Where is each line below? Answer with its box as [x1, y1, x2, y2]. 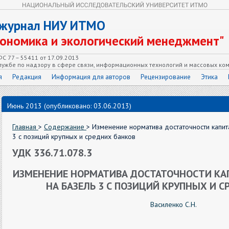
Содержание [44, 122, 86, 131]
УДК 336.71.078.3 [12, 146, 92, 159]
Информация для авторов [52, 73, 130, 81]
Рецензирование [141, 73, 191, 81]
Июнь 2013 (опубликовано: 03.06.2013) [7, 101, 131, 110]
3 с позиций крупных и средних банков [12, 132, 135, 141]
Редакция [12, 73, 41, 81]
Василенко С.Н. [150, 200, 197, 210]
